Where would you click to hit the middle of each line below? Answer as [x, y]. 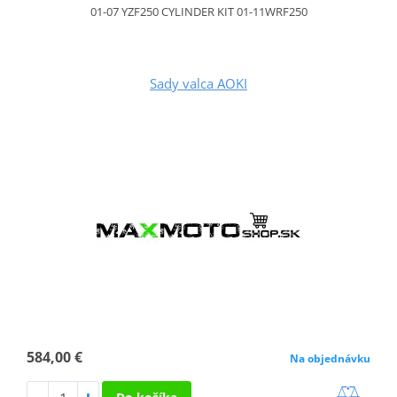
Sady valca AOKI [198, 84]
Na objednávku [331, 359]
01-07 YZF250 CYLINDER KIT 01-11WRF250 [198, 12]
